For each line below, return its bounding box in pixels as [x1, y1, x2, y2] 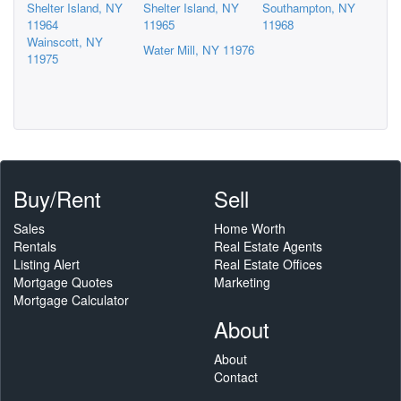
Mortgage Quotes [13, 272, 113, 291]
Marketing [214, 272, 270, 291]
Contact [214, 367, 258, 386]
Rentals [13, 236, 56, 255]
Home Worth [214, 218, 286, 237]
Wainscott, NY [27, 32, 103, 50]
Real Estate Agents [214, 236, 322, 255]
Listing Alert [13, 254, 80, 273]
